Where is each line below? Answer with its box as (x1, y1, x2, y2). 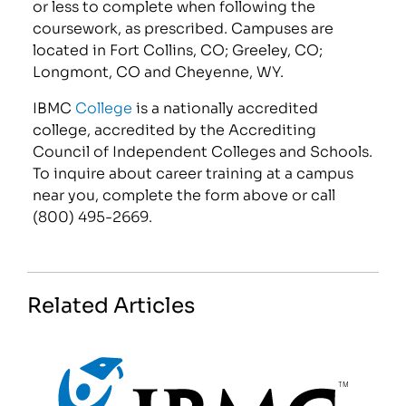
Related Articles (27, 287, 196, 320)
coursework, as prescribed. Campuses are (33, 15, 334, 37)
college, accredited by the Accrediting (33, 117, 317, 139)
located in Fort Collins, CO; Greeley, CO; (33, 37, 324, 59)
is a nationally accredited (132, 95, 319, 117)
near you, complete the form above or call (33, 182, 336, 204)
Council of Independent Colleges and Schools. (33, 139, 373, 160)
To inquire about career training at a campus (33, 160, 354, 182)
